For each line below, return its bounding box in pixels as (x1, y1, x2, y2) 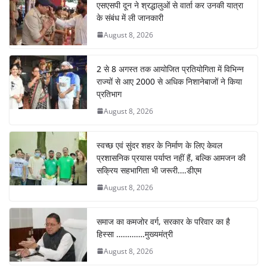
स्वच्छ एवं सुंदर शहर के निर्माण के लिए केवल (97, 139, 222, 151)
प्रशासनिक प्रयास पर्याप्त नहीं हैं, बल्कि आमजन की (97, 151, 246, 163)
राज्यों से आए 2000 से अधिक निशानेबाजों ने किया (97, 75, 242, 87)
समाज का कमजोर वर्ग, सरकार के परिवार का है (97, 215, 230, 227)
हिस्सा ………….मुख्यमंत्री (97, 228, 173, 240)
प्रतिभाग (97, 88, 122, 100)
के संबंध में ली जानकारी (97, 11, 163, 23)
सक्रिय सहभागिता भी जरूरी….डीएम (97, 164, 201, 176)
